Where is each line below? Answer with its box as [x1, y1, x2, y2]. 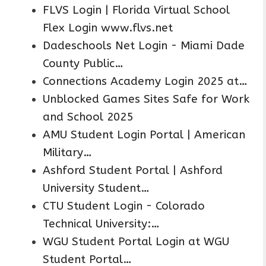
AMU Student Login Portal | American [43, 128, 245, 142]
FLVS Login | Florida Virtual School [43, 4, 230, 17]
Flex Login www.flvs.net [43, 21, 173, 35]
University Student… [43, 182, 150, 195]
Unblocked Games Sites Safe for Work [43, 93, 249, 106]
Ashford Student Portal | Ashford [43, 164, 223, 178]
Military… [43, 146, 92, 160]
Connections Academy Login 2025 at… [43, 75, 248, 88]
